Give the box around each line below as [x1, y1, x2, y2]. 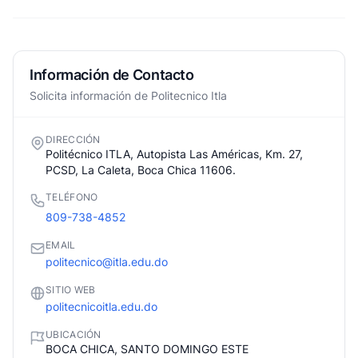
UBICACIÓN [46, 328, 101, 340]
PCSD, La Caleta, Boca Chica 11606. [46, 163, 236, 177]
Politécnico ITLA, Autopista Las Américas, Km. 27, [46, 147, 303, 161]
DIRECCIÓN [46, 133, 101, 145]
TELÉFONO [46, 191, 98, 203]
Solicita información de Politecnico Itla [30, 89, 227, 102]
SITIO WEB [46, 284, 96, 296]
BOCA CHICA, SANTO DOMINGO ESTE [46, 342, 249, 356]
